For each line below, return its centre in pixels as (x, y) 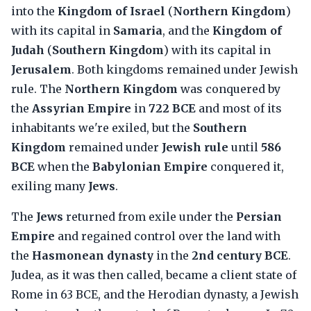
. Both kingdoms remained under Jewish (185, 69)
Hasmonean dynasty (93, 255)
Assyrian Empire (82, 108)
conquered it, (246, 167)
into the (34, 11)
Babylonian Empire (150, 167)
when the (64, 167)
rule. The (38, 89)
